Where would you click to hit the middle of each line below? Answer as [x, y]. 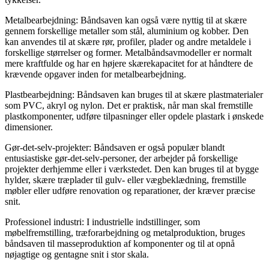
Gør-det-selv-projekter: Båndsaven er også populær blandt [115, 147]
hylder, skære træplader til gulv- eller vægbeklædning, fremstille [125, 180]
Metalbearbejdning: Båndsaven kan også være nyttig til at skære [126, 20]
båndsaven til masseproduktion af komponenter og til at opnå [120, 243]
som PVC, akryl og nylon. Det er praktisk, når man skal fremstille [129, 105]
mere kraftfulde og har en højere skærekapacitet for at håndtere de [129, 63]
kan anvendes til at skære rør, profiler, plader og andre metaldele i [128, 41]
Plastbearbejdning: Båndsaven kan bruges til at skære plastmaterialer [134, 94]
